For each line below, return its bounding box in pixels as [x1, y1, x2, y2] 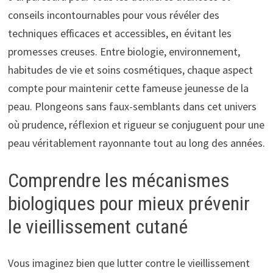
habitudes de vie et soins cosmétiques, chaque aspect [7, 62, 253, 77]
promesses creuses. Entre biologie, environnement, [7, 44, 240, 58]
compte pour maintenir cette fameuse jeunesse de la [7, 80, 249, 95]
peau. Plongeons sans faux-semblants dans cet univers [7, 99, 257, 113]
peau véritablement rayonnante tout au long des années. [7, 135, 265, 150]
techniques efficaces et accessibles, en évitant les [7, 26, 232, 40]
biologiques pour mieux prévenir [7, 191, 250, 215]
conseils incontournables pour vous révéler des [7, 7, 219, 22]
